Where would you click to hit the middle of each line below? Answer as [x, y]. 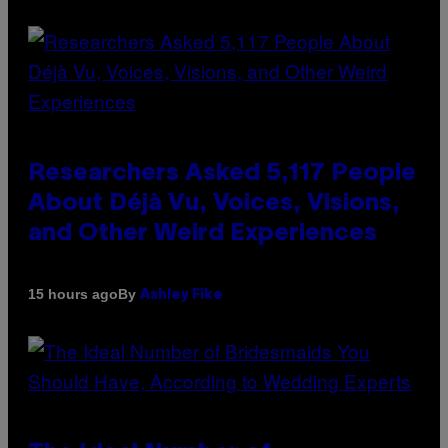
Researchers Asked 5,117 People [222, 173]
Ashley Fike [181, 295]
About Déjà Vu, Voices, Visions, [214, 203]
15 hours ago [73, 294]
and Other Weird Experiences [202, 233]
